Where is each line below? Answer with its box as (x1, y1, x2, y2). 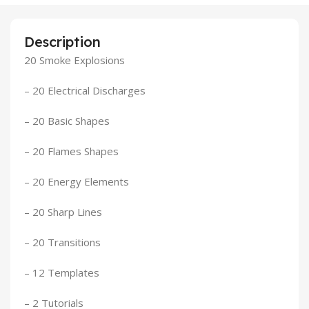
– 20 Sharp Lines (24, 205, 102, 219)
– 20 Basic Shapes (24, 114, 110, 128)
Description (24, 33, 101, 51)
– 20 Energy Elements (24, 175, 129, 189)
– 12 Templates (24, 266, 99, 280)
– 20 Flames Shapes (24, 144, 119, 159)
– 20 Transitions (24, 235, 101, 250)
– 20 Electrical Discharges (24, 83, 146, 98)
